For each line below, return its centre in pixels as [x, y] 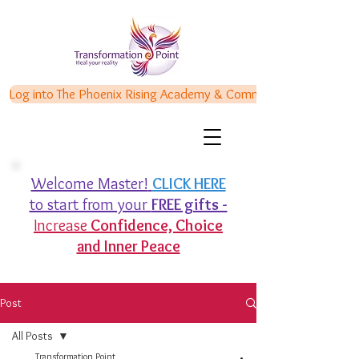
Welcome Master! [89, 184]
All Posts [32, 336]
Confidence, [133, 225]
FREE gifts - [189, 204]
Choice [199, 225]
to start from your [90, 204]
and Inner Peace [128, 246]
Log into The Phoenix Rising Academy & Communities [153, 94]
